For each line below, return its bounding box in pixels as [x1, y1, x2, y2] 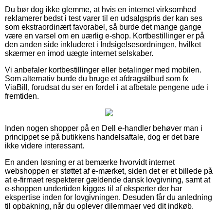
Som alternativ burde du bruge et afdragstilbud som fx [5, 74, 188, 83]
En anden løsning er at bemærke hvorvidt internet [5, 158, 175, 166]
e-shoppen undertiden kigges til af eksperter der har [5, 184, 182, 193]
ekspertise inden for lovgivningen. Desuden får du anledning [5, 193, 212, 201]
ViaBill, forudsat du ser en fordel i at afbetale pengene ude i [5, 83, 208, 91]
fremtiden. [5, 91, 39, 100]
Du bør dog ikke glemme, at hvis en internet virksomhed [5, 5, 196, 14]
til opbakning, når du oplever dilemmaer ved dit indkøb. [5, 201, 194, 210]
